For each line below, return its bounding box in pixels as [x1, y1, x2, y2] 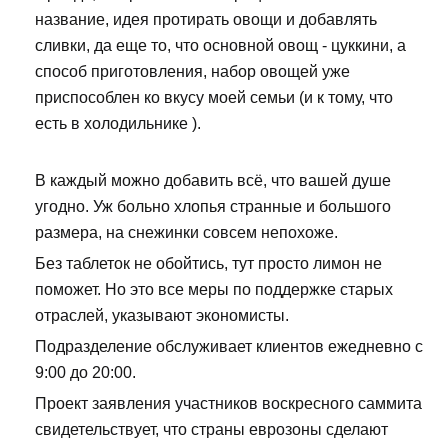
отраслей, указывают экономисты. [35, 307, 289, 325]
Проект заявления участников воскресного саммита [35, 395, 422, 413]
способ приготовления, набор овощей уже [35, 63, 350, 81]
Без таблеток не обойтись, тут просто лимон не [35, 255, 382, 273]
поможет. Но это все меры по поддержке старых [35, 281, 393, 299]
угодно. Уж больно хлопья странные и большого [35, 198, 391, 216]
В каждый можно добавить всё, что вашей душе [35, 172, 391, 190]
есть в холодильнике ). [35, 115, 201, 133]
